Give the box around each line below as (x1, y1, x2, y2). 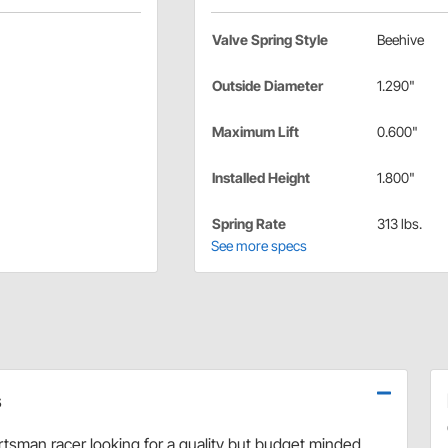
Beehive (376, 31, 424, 49)
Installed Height (211, 169, 310, 187)
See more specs (210, 237, 307, 255)
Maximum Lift (211, 123, 299, 141)
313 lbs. (376, 215, 422, 233)
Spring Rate (211, 215, 286, 233)
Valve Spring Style (211, 31, 328, 49)
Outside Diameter (211, 77, 323, 95)
